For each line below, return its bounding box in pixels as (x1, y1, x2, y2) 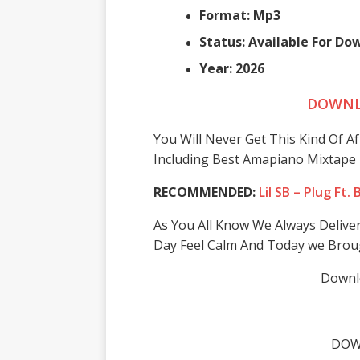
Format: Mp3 (198, 6, 284, 24)
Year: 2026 (198, 59, 264, 77)
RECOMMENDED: (153, 182, 259, 201)
